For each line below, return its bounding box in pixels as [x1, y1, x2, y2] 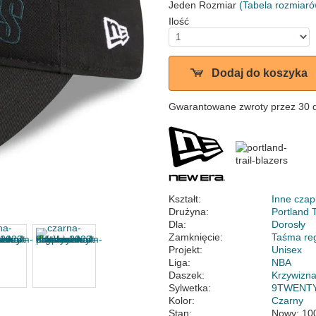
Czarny [272, 295, 304, 306]
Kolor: [169, 295, 195, 306]
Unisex [272, 244, 303, 255]
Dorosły [272, 219, 306, 230]
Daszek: [169, 269, 205, 281]
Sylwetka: [169, 282, 211, 293]
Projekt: [169, 244, 202, 255]
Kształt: [169, 193, 201, 205]
